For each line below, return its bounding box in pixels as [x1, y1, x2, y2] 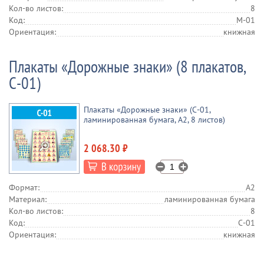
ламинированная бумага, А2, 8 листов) [84, 114, 225, 125]
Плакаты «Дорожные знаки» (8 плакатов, [9, 55, 245, 77]
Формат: [9, 182, 39, 193]
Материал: [9, 194, 47, 204]
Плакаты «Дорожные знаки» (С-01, [84, 104, 210, 115]
